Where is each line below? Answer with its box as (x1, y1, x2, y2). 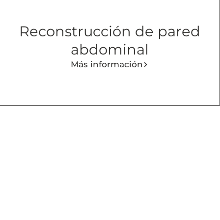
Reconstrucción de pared (19, 22, 200, 40)
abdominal (70, 40, 149, 58)
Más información (71, 59, 143, 69)
